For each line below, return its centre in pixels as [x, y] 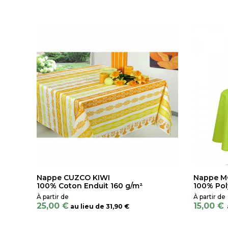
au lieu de [87, 206]
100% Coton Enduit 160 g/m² [90, 186]
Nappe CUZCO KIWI [73, 177]
